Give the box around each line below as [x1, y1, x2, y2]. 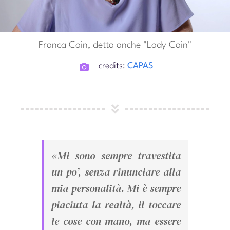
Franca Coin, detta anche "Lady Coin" [39, 41, 191, 50]
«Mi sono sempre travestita [51, 148, 181, 163]
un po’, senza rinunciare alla [51, 165, 181, 180]
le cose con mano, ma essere [51, 214, 181, 229]
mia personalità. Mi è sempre [51, 181, 181, 196]
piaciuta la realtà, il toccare [51, 198, 181, 213]
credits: [99, 62, 128, 71]
